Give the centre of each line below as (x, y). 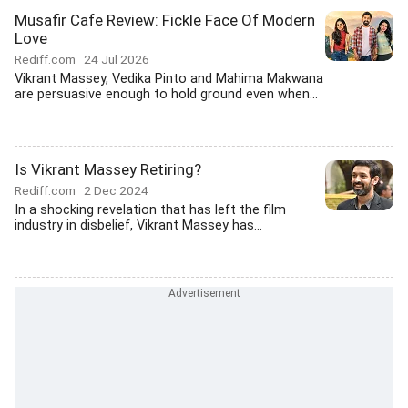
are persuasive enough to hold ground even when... (166, 94)
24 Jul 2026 (117, 59)
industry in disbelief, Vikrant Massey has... (138, 225)
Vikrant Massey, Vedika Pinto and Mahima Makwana (169, 79)
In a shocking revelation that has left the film (150, 210)
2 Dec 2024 (116, 190)
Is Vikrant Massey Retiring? (108, 169)
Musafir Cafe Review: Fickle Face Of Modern (165, 20)
